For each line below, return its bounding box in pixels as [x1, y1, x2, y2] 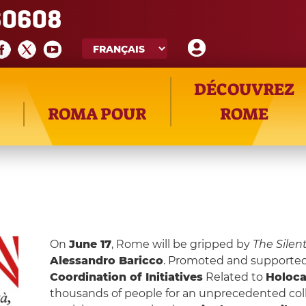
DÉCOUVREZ [193, 79, 294, 100]
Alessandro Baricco [49, 254, 163, 267]
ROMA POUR [48, 103, 147, 125]
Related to [202, 270, 266, 283]
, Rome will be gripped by [111, 238, 253, 251]
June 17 [68, 238, 111, 251]
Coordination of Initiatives [49, 270, 203, 283]
